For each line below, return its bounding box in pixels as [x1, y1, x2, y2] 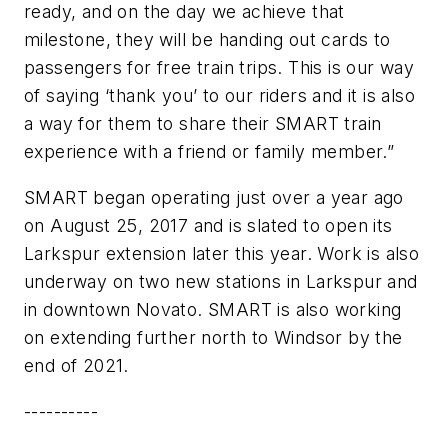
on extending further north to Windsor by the [24, 326, 403, 348]
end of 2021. [24, 354, 129, 376]
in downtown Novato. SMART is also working [24, 298, 402, 320]
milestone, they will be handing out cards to [24, 29, 391, 51]
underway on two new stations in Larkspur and [24, 270, 418, 292]
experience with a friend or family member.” [24, 141, 395, 163]
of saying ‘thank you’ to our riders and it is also [24, 85, 415, 107]
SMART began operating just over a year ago [24, 186, 404, 208]
